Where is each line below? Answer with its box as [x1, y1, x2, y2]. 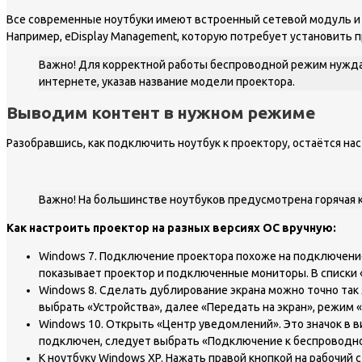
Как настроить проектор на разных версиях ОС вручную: [6, 221, 336, 235]
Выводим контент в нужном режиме [6, 102, 315, 122]
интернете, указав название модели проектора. [39, 74, 295, 88]
